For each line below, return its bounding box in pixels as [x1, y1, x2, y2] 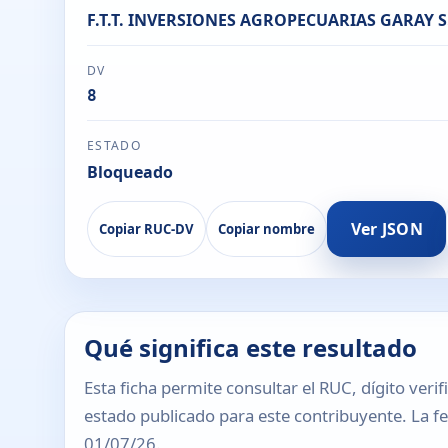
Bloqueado [86, 161, 173, 183]
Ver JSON [350, 217, 424, 240]
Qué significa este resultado [84, 330, 418, 364]
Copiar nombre [218, 219, 316, 238]
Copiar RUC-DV [98, 219, 194, 238]
